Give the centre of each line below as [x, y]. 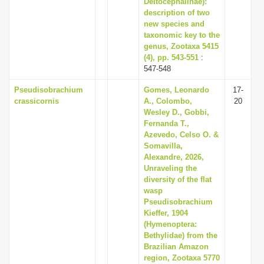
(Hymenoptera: [170, 224]
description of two [177, 13]
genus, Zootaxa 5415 [181, 46]
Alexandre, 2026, [174, 157]
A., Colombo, [168, 101]
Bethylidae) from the [181, 235]
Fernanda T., [166, 123]
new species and [174, 24]
